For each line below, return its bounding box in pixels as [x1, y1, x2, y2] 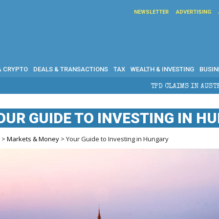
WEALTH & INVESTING [131, 65, 194, 73]
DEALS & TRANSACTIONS [33, 65, 108, 73]
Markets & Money [7, 134, 60, 143]
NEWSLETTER [134, 9, 169, 15]
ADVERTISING [176, 9, 211, 15]
